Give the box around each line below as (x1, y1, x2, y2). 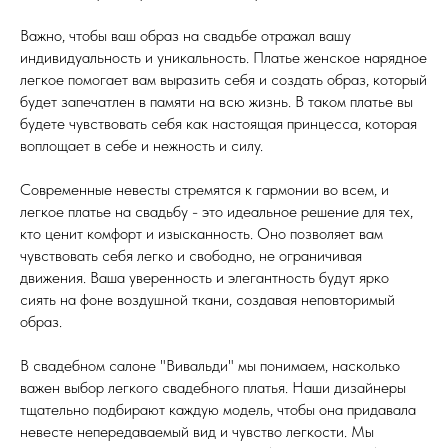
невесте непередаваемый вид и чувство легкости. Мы (20, 421, 374, 441)
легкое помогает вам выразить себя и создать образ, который (20, 69, 427, 89)
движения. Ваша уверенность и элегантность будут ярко (20, 267, 389, 287)
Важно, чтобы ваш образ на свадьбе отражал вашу (20, 25, 351, 45)
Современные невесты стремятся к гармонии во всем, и (20, 179, 389, 199)
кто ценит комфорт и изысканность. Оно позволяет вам (20, 223, 383, 243)
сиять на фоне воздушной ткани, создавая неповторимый (20, 289, 395, 309)
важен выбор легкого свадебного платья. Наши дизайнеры (20, 377, 406, 397)
